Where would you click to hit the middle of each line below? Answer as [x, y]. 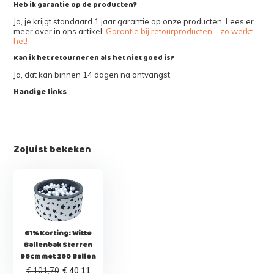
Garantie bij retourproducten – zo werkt [180, 31]
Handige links [40, 91]
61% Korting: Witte [58, 233]
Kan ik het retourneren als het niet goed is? [94, 57]
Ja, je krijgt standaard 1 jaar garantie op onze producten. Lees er [134, 21]
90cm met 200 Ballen [58, 256]
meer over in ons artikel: [60, 31]
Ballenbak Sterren [58, 245]
